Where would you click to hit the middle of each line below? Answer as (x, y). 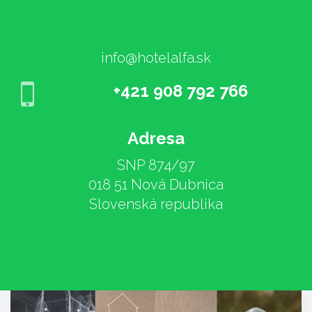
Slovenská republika (156, 204)
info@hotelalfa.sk (156, 58)
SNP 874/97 (156, 165)
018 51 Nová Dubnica (156, 185)
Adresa (156, 138)
